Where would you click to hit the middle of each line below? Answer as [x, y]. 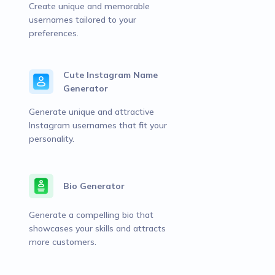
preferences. [54, 33]
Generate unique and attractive [91, 112]
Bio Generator [94, 186]
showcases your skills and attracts [97, 228]
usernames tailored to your [83, 20]
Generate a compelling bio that [91, 215]
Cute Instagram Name [110, 75]
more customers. [63, 242]
